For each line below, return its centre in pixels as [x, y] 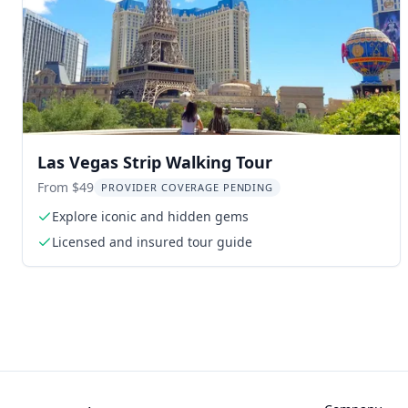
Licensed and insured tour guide [152, 242]
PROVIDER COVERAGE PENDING [187, 187]
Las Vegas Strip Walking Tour [155, 162]
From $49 [66, 187]
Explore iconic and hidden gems [150, 216]
